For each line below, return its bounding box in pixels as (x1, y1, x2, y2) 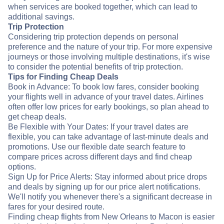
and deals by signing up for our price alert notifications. (8, 182, 200, 191)
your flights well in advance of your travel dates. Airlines (8, 92, 203, 101)
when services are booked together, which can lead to (8, 2, 197, 11)
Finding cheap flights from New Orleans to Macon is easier (8, 212, 214, 221)
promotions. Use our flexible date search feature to (8, 142, 185, 151)
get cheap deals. (8, 112, 66, 121)
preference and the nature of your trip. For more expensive (8, 42, 212, 51)
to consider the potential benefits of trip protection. (8, 62, 183, 71)
